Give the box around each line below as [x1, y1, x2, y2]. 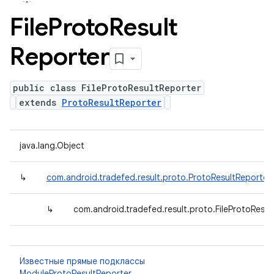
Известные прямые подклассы [20, 256, 145, 267]
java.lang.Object [20, 140, 84, 151]
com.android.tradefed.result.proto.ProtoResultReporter [46, 172, 271, 183]
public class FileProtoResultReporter [13, 82, 201, 94]
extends [19, 97, 62, 108]
